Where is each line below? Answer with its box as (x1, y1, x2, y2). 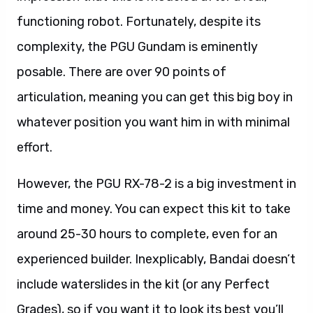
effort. (17, 140, 52, 155)
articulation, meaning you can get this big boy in (17, 89, 293, 105)
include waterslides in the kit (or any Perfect (17, 277, 270, 292)
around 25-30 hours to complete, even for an (17, 226, 277, 242)
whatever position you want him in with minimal (17, 115, 290, 130)
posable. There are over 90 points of (17, 64, 226, 80)
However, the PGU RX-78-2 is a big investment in (17, 176, 296, 191)
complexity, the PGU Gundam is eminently (17, 39, 258, 54)
